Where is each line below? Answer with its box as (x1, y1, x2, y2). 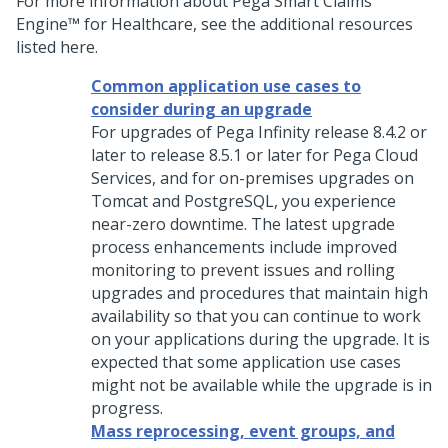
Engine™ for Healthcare (16, 13, 193, 35)
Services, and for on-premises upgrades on (91, 167, 414, 189)
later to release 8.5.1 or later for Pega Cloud (91, 144, 418, 166)
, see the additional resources (193, 13, 413, 35)
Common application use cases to (91, 75, 361, 97)
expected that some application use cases (91, 351, 401, 373)
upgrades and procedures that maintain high (91, 282, 428, 304)
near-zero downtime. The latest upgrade (91, 213, 395, 235)
